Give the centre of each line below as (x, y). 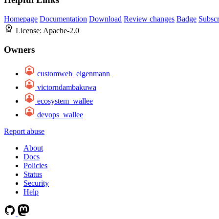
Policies (35, 165)
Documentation (63, 19)
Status (33, 174)
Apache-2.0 (61, 31)
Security (36, 183)
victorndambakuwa (67, 87)
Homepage (21, 19)
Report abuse (24, 131)
